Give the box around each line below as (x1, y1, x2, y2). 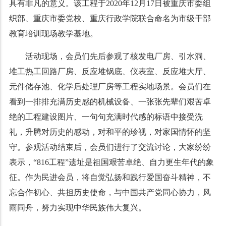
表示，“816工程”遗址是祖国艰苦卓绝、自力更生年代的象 (9, 158, 214, 166)
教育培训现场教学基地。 (9, 29, 98, 38)
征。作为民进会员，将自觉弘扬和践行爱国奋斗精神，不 (9, 173, 211, 182)
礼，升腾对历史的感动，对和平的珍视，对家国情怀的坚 (9, 128, 211, 136)
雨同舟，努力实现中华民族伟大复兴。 (9, 203, 146, 212)
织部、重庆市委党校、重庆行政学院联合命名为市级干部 (9, 14, 211, 23)
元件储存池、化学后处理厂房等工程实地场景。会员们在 (9, 82, 211, 91)
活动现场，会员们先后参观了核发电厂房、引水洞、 (25, 52, 211, 61)
